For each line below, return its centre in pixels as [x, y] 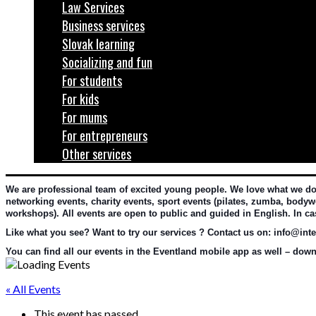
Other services [97, 154]
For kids [80, 99]
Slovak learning [98, 44]
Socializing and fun [107, 62]
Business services [103, 25]
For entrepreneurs [105, 135]
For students [92, 80]
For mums [85, 117]
